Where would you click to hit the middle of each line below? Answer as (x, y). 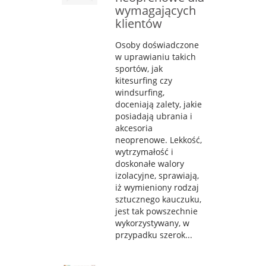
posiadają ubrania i (154, 116)
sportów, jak (139, 68)
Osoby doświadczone (157, 45)
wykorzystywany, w (152, 223)
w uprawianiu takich (156, 56)
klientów (139, 23)
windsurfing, (140, 92)
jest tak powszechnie (156, 211)
